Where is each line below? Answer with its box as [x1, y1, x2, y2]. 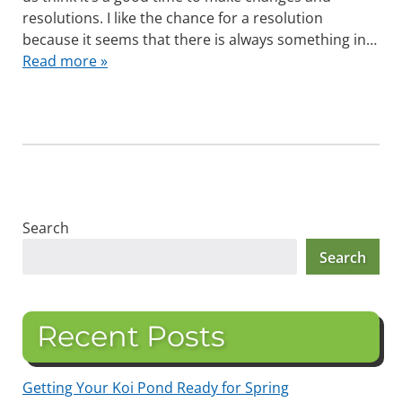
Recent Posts [36, 319, 225, 354]
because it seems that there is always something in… [22, 30, 377, 50]
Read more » [22, 51, 108, 72]
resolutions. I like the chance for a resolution [22, 8, 323, 29]
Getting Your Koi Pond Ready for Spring [22, 377, 289, 398]
